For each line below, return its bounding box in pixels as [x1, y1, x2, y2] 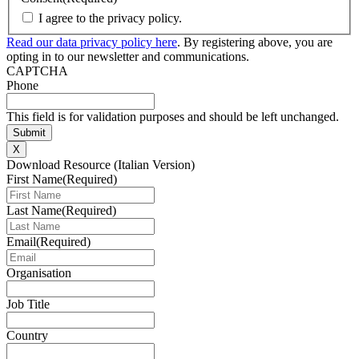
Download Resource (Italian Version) [6, 158, 195, 172]
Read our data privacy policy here [6, 35, 177, 50]
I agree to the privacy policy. [38, 11, 182, 26]
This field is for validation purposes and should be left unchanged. [6, 110, 339, 124]
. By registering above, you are [177, 35, 333, 50]
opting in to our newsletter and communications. [6, 50, 249, 64]
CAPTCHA [6, 64, 68, 79]
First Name [6, 172, 63, 187]
